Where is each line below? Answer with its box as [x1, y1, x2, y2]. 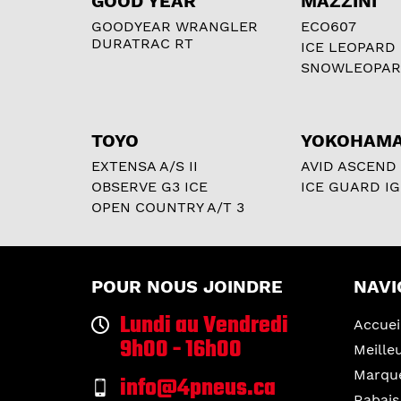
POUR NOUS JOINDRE [91, 275, 283, 297]
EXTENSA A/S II [91, 157, 198, 175]
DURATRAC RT [91, 34, 193, 52]
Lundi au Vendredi [120, 308, 288, 344]
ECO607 [301, 17, 356, 35]
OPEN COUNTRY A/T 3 [91, 198, 244, 216]
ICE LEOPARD [301, 38, 396, 55]
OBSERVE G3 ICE [91, 177, 208, 195]
